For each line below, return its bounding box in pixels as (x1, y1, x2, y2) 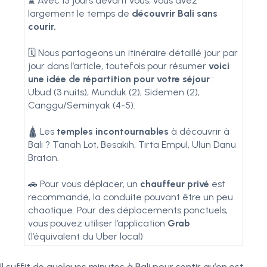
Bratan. (28, 152, 59, 163)
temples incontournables (57, 126, 169, 137)
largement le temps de (28, 8, 132, 19)
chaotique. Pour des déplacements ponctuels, (28, 204, 228, 216)
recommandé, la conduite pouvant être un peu (28, 191, 233, 203)
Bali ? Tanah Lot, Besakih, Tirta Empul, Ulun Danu (28, 139, 236, 150)
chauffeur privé (140, 178, 212, 190)
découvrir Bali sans (132, 8, 218, 19)
